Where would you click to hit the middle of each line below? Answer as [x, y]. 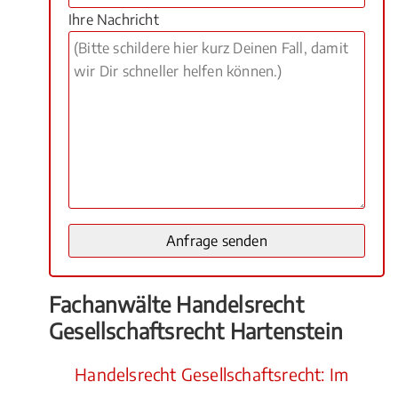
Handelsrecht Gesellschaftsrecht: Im [210, 374]
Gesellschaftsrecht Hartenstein [196, 330]
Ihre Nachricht [114, 20]
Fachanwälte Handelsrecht [176, 304]
